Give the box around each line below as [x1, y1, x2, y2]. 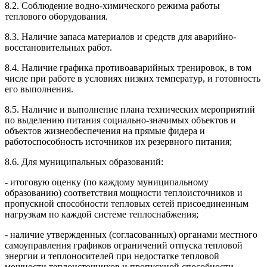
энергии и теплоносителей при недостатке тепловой [5, 250, 219, 261]
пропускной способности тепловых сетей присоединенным [5, 198, 249, 209]
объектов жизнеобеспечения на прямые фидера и [5, 125, 205, 136]
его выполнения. [5, 83, 73, 94]
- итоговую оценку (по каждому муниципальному [5, 176, 209, 187]
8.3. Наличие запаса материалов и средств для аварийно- [5, 31, 236, 42]
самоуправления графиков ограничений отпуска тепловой [5, 240, 243, 250]
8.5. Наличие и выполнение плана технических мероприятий [5, 104, 255, 114]
